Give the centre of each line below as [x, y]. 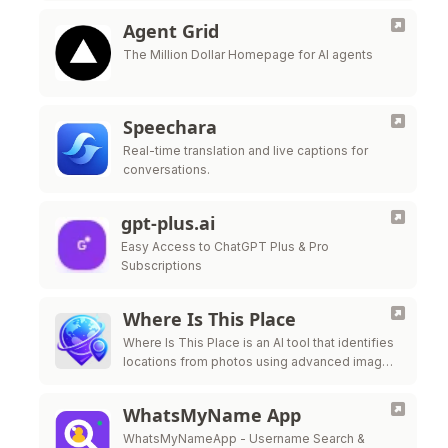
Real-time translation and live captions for [245, 150]
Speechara [170, 127]
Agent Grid [171, 31]
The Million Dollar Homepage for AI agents [248, 54]
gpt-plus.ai [167, 223]
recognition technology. [192, 380]
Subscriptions [161, 265]
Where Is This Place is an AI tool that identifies [258, 342]
